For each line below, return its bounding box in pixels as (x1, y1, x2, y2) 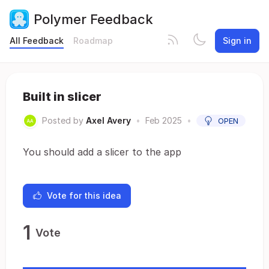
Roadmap (73, 35, 113, 46)
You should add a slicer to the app (23, 146, 181, 158)
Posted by (42, 115, 83, 125)
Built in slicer (23, 89, 101, 104)
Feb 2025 (145, 115, 182, 125)
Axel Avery (86, 115, 131, 125)
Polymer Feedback (34, 11, 153, 27)
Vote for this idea (47, 190, 121, 201)
